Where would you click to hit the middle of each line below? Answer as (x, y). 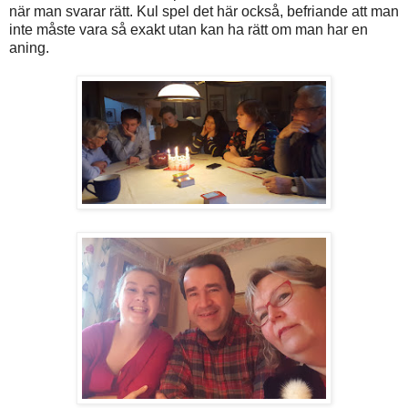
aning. (29, 47)
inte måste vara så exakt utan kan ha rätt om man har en (189, 29)
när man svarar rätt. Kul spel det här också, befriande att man (204, 11)
